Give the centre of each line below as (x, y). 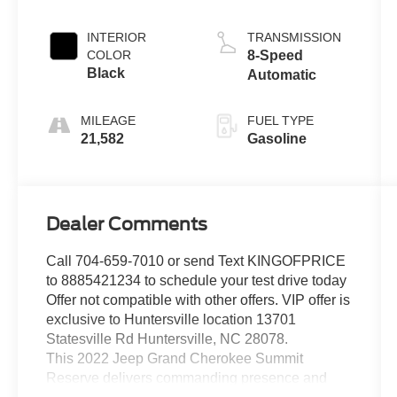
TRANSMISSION (294, 38)
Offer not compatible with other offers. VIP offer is (198, 300)
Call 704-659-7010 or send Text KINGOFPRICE (196, 261)
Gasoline (276, 139)
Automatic (281, 75)
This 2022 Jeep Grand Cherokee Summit (175, 359)
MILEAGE (109, 121)
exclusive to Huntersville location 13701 (171, 320)
